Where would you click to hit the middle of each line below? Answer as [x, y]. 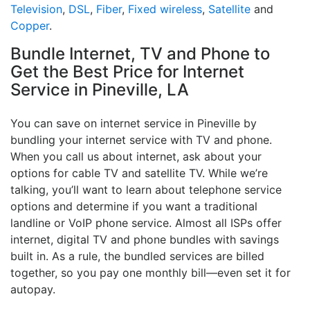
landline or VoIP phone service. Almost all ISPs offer [146, 222]
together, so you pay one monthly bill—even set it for [151, 272]
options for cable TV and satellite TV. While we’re [139, 173]
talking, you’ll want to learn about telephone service [146, 189]
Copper [30, 25]
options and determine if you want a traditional [134, 206]
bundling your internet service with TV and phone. [141, 139]
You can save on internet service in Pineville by [134, 123]
